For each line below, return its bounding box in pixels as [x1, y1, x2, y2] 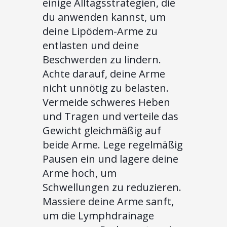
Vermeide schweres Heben [43, 95, 170, 109]
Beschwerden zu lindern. [43, 53, 161, 67]
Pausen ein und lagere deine [43, 152, 178, 166]
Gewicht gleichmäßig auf [43, 124, 161, 138]
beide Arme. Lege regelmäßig [43, 138, 183, 152]
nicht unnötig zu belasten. [43, 81, 169, 95]
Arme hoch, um [43, 166, 117, 180]
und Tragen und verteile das [43, 109, 178, 124]
